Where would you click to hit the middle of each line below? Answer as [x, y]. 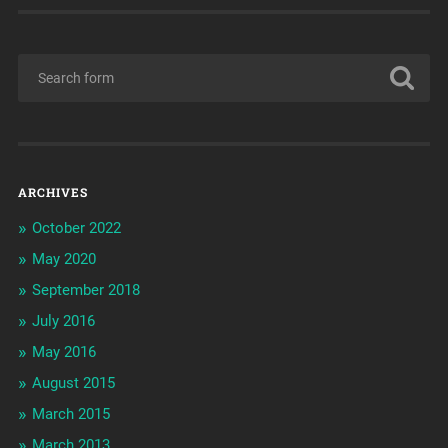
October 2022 [76, 228]
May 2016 [63, 352]
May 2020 [63, 259]
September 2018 [85, 290]
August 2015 [73, 383]
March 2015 [70, 414]
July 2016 [63, 321]
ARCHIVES [52, 192]
